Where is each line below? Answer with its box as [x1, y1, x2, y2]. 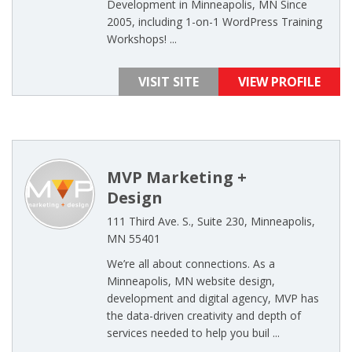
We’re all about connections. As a [107, 256, 275, 271]
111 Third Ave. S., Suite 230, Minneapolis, [107, 214, 315, 229]
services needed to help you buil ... [107, 325, 280, 340]
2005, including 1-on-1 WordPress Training [107, 14, 322, 29]
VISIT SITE [138, 73, 199, 90]
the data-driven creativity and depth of [107, 308, 301, 323]
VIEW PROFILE [238, 73, 321, 90]
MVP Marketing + [107, 167, 247, 188]
